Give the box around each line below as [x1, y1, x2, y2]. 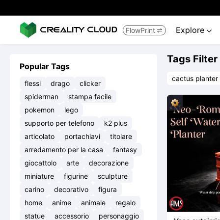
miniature [25, 172, 54, 180]
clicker [80, 79, 101, 87]
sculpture [98, 172, 128, 180]
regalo [115, 198, 136, 207]
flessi [25, 79, 41, 87]
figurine [64, 172, 88, 180]
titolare [110, 132, 132, 140]
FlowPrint [126, 26, 155, 34]
